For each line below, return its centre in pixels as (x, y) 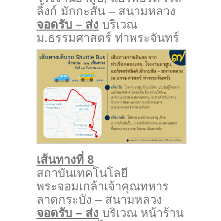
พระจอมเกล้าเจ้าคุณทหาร (103, 186)
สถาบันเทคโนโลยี (82, 173)
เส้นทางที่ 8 (65, 159)
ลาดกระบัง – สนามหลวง (99, 199)
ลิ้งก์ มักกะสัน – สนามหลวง (106, 11)
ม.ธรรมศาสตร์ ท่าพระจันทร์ (108, 38)
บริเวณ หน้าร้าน (141, 213)
